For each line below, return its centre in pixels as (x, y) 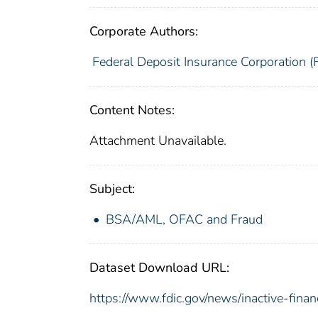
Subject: (112, 188)
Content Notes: (132, 110)
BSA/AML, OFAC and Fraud (184, 219)
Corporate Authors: (144, 31)
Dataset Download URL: (159, 267)
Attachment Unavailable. (158, 140)
